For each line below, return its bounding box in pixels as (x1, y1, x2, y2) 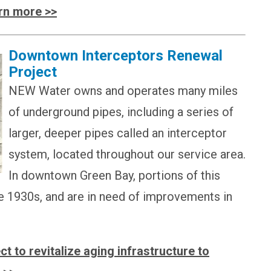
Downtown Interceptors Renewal (8, 47, 223, 64)
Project (8, 63, 57, 80)
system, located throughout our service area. (8, 146, 246, 162)
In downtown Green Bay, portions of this (8, 168, 220, 183)
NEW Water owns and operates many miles (8, 83, 238, 98)
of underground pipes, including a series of (8, 104, 233, 119)
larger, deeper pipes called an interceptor (8, 125, 227, 140)
